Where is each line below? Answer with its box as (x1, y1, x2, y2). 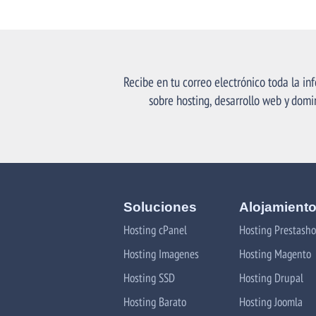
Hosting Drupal (238, 269, 303, 286)
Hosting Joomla (238, 293, 303, 310)
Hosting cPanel (123, 221, 187, 238)
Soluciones (123, 199, 197, 214)
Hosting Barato (123, 293, 186, 310)
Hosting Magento (238, 245, 311, 262)
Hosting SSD (123, 269, 175, 286)
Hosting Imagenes (123, 245, 199, 262)
